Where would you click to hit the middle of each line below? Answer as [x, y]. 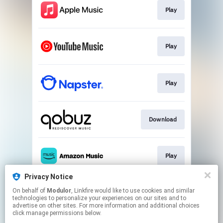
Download [163, 119]
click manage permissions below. [57, 213]
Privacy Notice [49, 177]
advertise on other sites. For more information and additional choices [106, 206]
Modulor [59, 191]
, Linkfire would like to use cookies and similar [83, 191]
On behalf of [30, 191]
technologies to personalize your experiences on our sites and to [99, 198]
